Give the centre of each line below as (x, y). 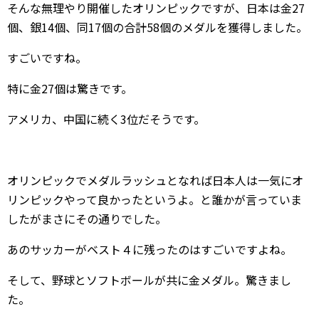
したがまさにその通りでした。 (87, 219)
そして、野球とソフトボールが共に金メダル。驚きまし (149, 280)
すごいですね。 (47, 58)
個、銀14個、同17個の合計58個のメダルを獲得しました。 (157, 27)
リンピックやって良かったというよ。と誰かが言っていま (155, 199)
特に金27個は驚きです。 (70, 88)
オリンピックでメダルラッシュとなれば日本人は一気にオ (155, 180)
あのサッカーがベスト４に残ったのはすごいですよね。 (150, 249)
